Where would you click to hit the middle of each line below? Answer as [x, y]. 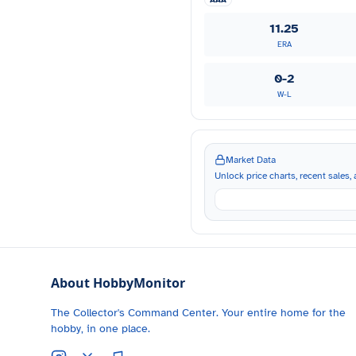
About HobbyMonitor [118, 283]
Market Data [251, 160]
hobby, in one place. [101, 329]
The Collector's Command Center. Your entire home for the [198, 313]
